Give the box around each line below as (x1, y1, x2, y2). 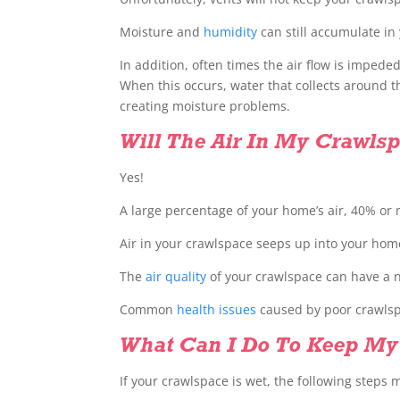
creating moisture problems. (120, 97, 291, 115)
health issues (177, 301, 257, 319)
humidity (204, 23, 258, 41)
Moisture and (120, 23, 204, 41)
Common (120, 301, 178, 319)
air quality (146, 268, 207, 286)
